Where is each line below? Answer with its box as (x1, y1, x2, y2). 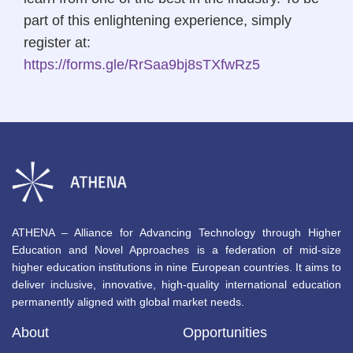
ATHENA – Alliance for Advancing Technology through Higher (12, 225, 341, 239)
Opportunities (182, 324, 267, 340)
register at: (24, 35, 91, 51)
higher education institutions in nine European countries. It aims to (12, 260, 341, 273)
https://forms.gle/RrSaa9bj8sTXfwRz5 (24, 57, 260, 73)
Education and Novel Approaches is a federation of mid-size (12, 243, 341, 256)
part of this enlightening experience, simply (24, 13, 292, 29)
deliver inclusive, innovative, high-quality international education (12, 277, 341, 291)
